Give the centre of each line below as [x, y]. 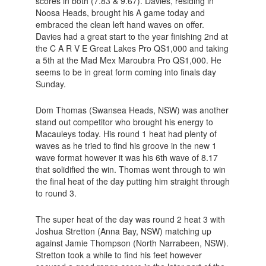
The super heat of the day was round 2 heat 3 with [130, 219]
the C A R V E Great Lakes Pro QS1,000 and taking [132, 48]
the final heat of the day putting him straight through [132, 181]
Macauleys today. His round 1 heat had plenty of [126, 134]
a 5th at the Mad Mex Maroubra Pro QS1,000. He [128, 60]
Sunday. [50, 84]
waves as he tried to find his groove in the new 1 [126, 145]
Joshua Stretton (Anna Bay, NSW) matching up [123, 231]
